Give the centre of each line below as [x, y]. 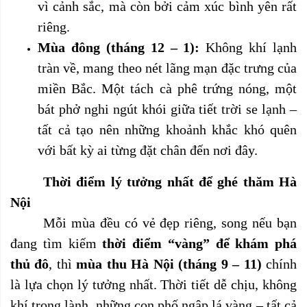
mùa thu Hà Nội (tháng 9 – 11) [169, 264]
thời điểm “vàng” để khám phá [199, 243]
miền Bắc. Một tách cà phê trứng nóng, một [167, 88]
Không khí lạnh [248, 47]
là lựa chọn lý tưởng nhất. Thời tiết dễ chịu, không [153, 284]
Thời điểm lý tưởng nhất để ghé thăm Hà [170, 182]
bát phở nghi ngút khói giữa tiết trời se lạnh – [167, 109]
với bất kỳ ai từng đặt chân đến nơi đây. [148, 150]
